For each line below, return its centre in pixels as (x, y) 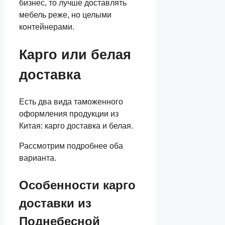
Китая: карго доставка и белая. (76, 126)
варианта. (38, 158)
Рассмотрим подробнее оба (71, 146)
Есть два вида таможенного (71, 102)
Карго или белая (75, 54)
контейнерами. (47, 27)
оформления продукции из (69, 114)
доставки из (55, 203)
